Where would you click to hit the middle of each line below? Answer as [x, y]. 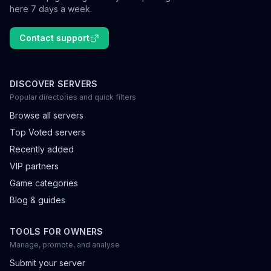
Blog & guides [38, 200]
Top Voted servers [47, 132]
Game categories [44, 183]
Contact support [54, 38]
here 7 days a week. [51, 9]
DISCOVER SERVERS [54, 84]
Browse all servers [47, 115]
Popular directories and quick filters [73, 97]
